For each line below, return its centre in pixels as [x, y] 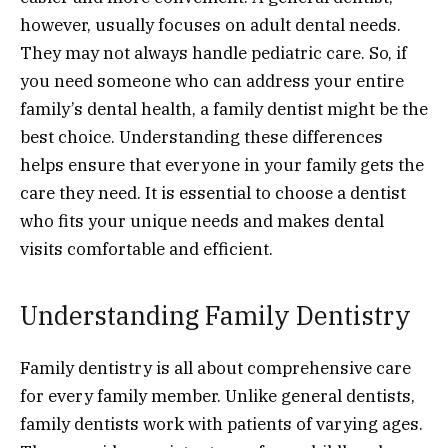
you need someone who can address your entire [212, 80]
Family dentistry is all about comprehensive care [215, 368]
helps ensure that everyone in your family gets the [222, 164]
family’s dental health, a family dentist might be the [224, 108]
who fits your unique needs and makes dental [202, 220]
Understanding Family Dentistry [215, 316]
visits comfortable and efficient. [146, 248]
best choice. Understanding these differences [201, 136]
